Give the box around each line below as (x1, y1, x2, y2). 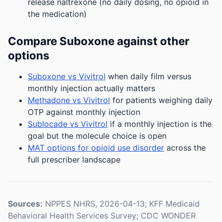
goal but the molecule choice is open (28, 131, 166, 141)
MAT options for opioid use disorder (28, 143, 164, 153)
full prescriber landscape (28, 155, 120, 165)
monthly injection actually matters (28, 83, 155, 94)
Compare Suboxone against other (8, 34, 189, 48)
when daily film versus (106, 71, 191, 82)
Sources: (8, 199, 43, 209)
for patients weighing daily (110, 95, 213, 106)
